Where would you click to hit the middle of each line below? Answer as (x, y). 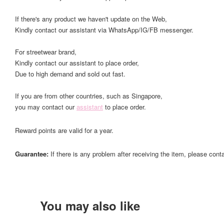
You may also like (90, 205)
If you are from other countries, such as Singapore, (89, 96)
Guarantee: (33, 154)
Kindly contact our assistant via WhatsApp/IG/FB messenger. (104, 30)
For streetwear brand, (46, 52)
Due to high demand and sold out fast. (70, 74)
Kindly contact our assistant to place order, (77, 63)
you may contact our (46, 107)
